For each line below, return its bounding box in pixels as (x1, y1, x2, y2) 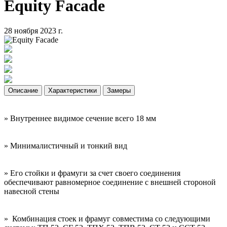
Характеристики (48, 86, 97, 94)
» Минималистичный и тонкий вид (4, 141, 129, 150)
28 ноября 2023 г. (4, 26, 63, 35)
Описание (8, 86, 38, 94)
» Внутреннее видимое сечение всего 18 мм (4, 113, 158, 123)
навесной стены (4, 186, 59, 196)
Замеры (107, 86, 131, 94)
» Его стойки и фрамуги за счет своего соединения (4, 168, 180, 177)
